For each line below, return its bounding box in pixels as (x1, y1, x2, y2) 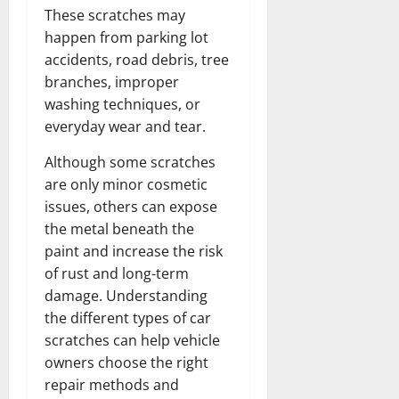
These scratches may (45, 4, 185, 25)
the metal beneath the (45, 218, 194, 239)
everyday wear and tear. (45, 116, 206, 136)
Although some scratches (45, 151, 216, 172)
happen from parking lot (45, 27, 208, 47)
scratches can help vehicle (45, 330, 220, 350)
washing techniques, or (45, 94, 200, 114)
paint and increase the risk (45, 240, 223, 261)
